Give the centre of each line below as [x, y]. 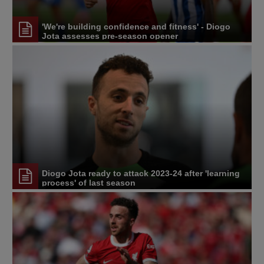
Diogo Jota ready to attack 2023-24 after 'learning [141, 174]
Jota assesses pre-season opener [110, 36]
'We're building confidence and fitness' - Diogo [136, 27]
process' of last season [89, 183]
